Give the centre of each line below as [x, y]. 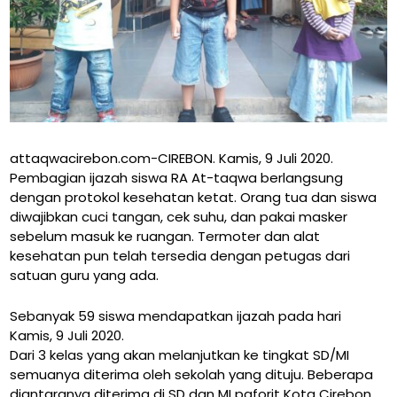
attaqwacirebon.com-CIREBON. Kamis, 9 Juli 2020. [172, 159]
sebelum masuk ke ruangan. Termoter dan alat [165, 237]
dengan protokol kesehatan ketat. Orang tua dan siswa [194, 198]
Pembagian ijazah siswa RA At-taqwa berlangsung [177, 178]
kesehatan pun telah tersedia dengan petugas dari [180, 256]
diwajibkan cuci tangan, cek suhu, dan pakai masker [179, 217]
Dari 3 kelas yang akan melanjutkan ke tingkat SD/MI [180, 355]
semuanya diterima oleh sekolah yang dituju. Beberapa [192, 375]
